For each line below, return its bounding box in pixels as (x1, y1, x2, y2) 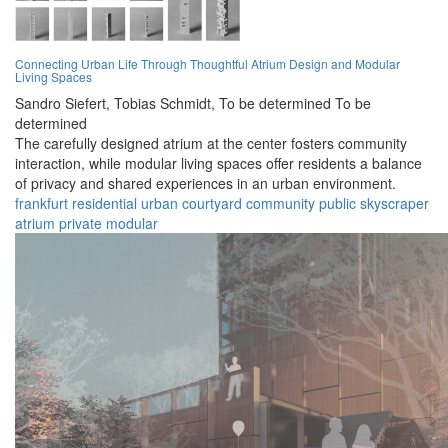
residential (72, 193, 137, 214)
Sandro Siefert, (15, 93, 110, 114)
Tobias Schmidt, (114, 93, 215, 114)
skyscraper (360, 193, 429, 214)
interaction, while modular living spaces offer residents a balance (15, 153, 422, 174)
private (59, 213, 102, 234)
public (319, 193, 356, 214)
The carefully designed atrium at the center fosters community (15, 133, 407, 154)
